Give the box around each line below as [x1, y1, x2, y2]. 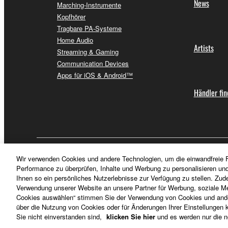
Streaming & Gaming [57, 47, 119, 57]
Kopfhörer [57, 12, 85, 22]
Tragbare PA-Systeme [57, 23, 122, 34]
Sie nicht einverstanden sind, [16, 212, 104, 221]
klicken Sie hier [106, 212, 155, 221]
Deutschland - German [48, 148, 122, 159]
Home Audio [57, 35, 93, 45]
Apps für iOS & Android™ [57, 70, 133, 80]
